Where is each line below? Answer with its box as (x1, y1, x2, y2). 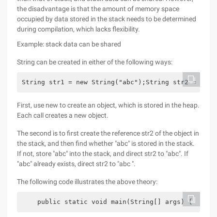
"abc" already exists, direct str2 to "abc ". (17, 160, 136, 168)
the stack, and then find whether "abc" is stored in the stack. (17, 139, 195, 147)
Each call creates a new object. (17, 111, 108, 119)
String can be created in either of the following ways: (17, 58, 172, 66)
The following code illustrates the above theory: (17, 178, 157, 186)
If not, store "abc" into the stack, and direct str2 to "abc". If (17, 150, 188, 157)
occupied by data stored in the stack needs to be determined (17, 15, 196, 23)
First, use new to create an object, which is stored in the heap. (17, 101, 200, 109)
